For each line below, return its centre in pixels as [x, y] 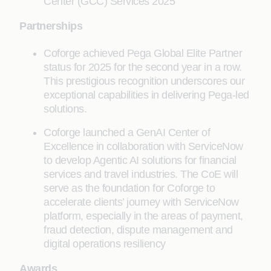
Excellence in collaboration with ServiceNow [143, 146]
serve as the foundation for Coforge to [129, 188]
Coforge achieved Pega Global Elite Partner [143, 53]
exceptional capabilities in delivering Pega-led [146, 95]
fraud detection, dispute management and [138, 230]
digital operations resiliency [105, 244]
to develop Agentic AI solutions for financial [140, 160]
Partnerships [51, 26]
